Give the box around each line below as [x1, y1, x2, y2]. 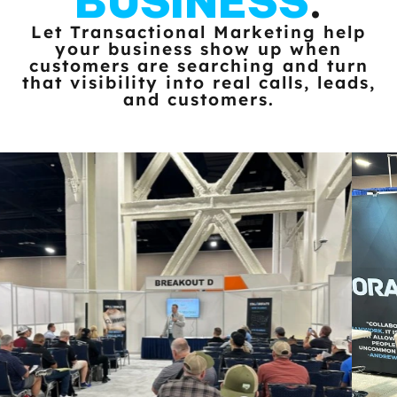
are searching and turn [136, 55, 369, 77]
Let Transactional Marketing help [31, 21, 366, 43]
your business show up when [55, 38, 342, 60]
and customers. [122, 89, 275, 111]
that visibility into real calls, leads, [21, 72, 376, 94]
